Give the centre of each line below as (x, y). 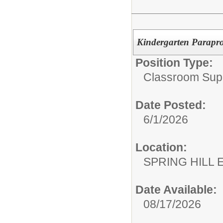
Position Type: (174, 62)
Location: (161, 147)
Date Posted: (171, 105)
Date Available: (176, 189)
